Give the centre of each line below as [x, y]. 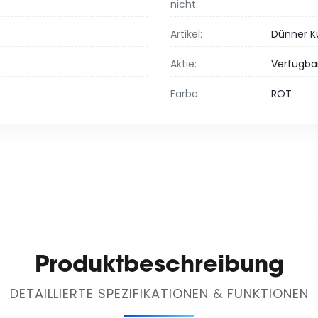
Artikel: [186, 34]
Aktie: [183, 64]
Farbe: [185, 94]
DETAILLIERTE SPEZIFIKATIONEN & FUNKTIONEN [159, 294]
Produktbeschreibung [159, 264]
